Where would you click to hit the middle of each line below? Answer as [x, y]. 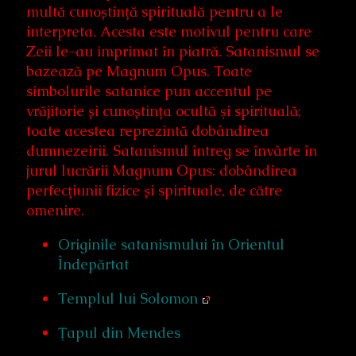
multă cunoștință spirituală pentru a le [155, 12]
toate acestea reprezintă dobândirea [147, 131]
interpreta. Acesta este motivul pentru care [169, 32]
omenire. [55, 211]
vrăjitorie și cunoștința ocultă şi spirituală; [164, 111]
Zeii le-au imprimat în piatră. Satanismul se [173, 52]
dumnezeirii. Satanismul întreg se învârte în [172, 151]
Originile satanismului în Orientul [171, 245]
